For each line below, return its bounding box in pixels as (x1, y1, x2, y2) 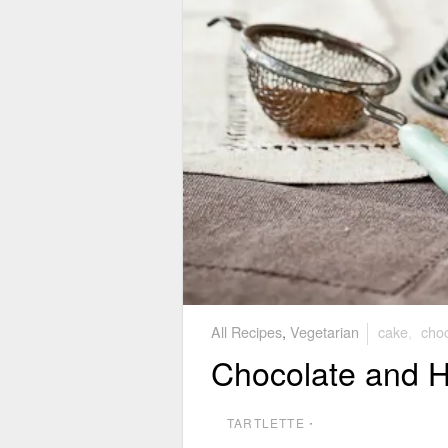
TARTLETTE (227, 413, 305, 431)
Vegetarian (290, 320, 359, 342)
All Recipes (211, 320, 282, 342)
